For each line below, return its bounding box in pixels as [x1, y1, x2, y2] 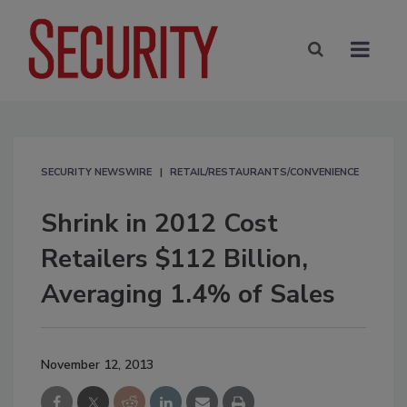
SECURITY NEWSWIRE [41, 164, 152, 179]
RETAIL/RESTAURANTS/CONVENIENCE [170, 164, 359, 179]
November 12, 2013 [41, 355, 154, 373]
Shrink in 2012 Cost [41, 205, 278, 241]
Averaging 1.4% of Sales [41, 276, 335, 312]
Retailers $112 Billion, [41, 241, 308, 276]
